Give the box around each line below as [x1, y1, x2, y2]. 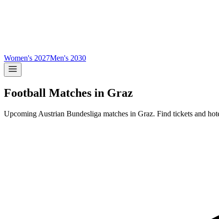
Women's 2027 [4, 54, 50, 62]
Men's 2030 [50, 54, 86, 62]
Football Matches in [4, 86, 107, 99]
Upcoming [4, 109, 38, 118]
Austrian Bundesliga [38, 109, 101, 118]
